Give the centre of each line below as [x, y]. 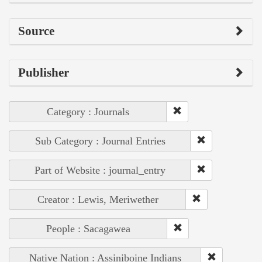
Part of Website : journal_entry [100, 170]
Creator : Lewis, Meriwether [98, 200]
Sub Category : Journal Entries [100, 141]
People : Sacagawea [88, 229]
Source [36, 31]
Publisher [44, 73]
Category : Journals [88, 112]
